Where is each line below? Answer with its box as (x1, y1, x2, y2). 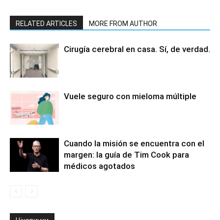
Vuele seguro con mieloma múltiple (64, 91, 196, 102)
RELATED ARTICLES (16, 20, 77, 28)
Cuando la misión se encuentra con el (64, 138, 204, 149)
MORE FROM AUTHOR (89, 20, 157, 28)
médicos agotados (64, 161, 135, 171)
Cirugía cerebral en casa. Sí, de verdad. (64, 44, 210, 55)
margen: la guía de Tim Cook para (64, 150, 189, 160)
